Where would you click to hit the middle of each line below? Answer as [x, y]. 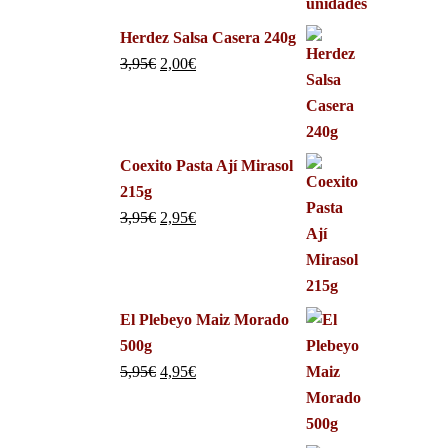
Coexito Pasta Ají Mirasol [206, 165]
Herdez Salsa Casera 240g [208, 37]
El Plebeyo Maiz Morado [204, 319]
